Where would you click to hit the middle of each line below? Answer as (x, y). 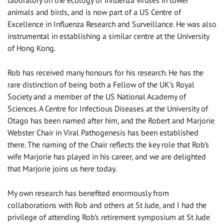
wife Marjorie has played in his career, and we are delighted (107, 157)
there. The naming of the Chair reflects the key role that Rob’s (108, 145)
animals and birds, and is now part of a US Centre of (94, 12)
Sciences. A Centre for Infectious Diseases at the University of (108, 109)
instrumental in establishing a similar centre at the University (108, 36)
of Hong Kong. (31, 48)
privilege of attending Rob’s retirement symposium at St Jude (109, 217)
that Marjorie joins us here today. (62, 169)
